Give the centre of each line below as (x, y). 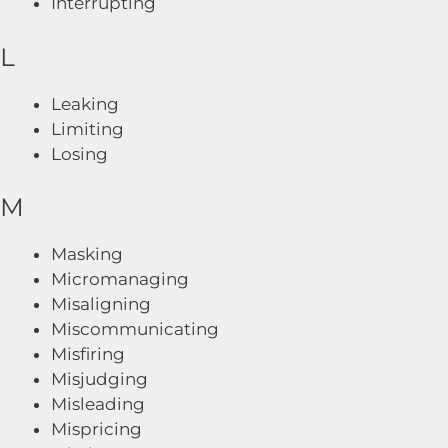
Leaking (85, 103)
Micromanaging (120, 279)
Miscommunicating (135, 329)
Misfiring (88, 354)
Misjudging (99, 379)
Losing (79, 153)
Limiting (87, 128)
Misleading (98, 404)
